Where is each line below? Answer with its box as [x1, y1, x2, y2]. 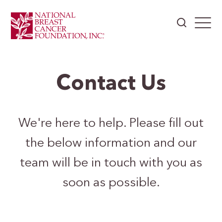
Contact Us [56, 74, 166, 95]
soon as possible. [62, 177, 160, 189]
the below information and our [25, 137, 197, 150]
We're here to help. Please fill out [18, 117, 204, 130]
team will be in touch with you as [20, 157, 202, 169]
